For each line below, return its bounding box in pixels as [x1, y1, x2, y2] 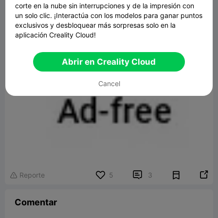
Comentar [15, 197, 57, 207]
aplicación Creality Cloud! [15, 31, 96, 39]
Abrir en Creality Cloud [62, 57, 156, 67]
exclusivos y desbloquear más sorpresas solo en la [15, 21, 176, 30]
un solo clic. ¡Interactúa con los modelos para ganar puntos [15, 11, 203, 20]
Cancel [98, 79, 120, 88]
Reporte [19, 171, 45, 179]
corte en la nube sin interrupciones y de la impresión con [15, 1, 195, 10]
